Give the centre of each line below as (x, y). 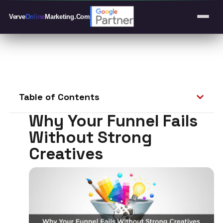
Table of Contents (59, 97)
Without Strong (90, 137)
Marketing (59, 16)
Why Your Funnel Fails (113, 121)
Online (35, 16)
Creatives (66, 154)
